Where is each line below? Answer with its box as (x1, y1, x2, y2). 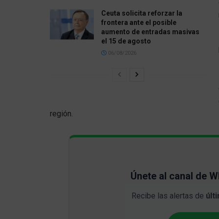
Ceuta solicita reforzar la (101, 9, 182, 17)
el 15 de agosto (101, 37, 151, 45)
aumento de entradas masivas (101, 27, 199, 36)
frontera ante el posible (101, 18, 176, 26)
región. (50, 109, 73, 118)
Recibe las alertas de (131, 191, 206, 200)
